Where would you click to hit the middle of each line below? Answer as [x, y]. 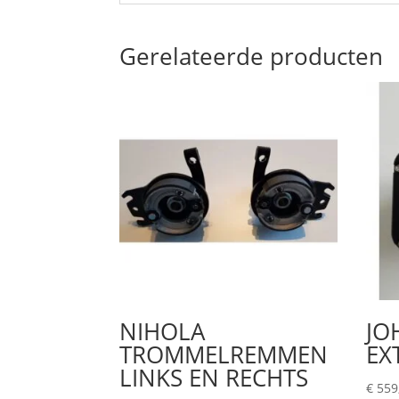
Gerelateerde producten [252, 57]
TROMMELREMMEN [224, 354]
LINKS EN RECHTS [214, 377]
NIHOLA [163, 331]
